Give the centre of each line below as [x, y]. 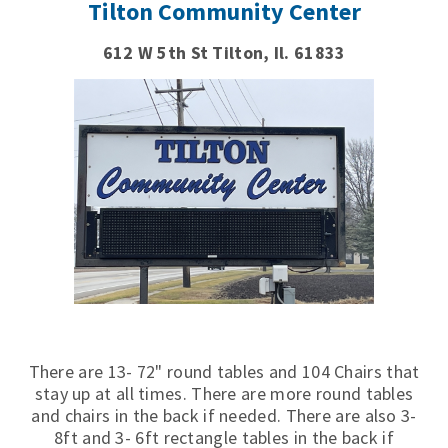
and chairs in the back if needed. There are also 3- [224, 415]
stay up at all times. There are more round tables [224, 393]
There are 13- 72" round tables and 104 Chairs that [224, 371]
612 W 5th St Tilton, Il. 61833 [224, 52]
